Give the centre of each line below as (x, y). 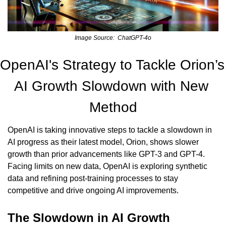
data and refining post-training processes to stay (93, 178)
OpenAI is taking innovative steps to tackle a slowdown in (110, 130)
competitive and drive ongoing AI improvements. (93, 190)
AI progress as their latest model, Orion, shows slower (103, 142)
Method (113, 107)
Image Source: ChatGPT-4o (113, 38)
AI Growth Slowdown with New (111, 86)
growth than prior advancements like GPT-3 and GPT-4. (106, 154)
